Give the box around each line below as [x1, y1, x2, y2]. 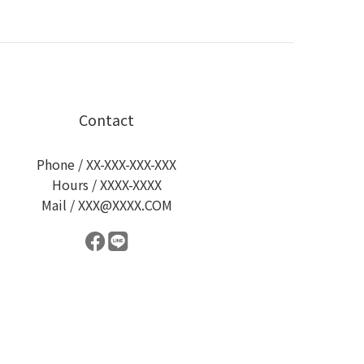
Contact [79, 108, 135, 130]
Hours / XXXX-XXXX [51, 174, 162, 194]
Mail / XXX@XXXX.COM [41, 194, 172, 214]
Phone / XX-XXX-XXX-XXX [37, 154, 177, 174]
